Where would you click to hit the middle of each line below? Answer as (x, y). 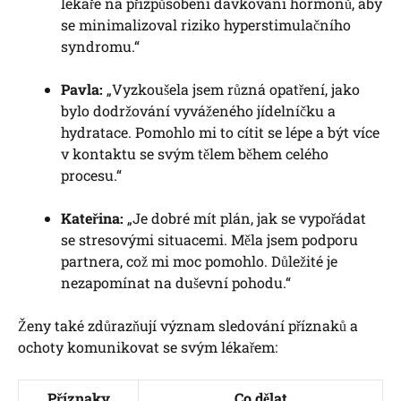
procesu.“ (91, 175)
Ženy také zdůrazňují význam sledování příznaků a (188, 325)
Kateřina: (92, 218)
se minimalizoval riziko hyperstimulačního (206, 24)
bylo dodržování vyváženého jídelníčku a (198, 110)
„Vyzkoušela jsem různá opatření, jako (231, 89)
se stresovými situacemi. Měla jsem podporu (209, 239)
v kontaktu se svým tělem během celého (195, 153)
